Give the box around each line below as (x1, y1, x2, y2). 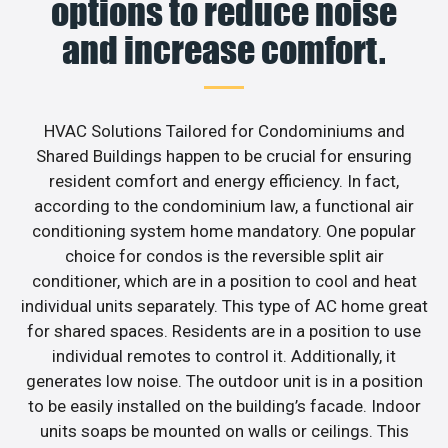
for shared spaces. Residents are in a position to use (27, 321, 421, 342)
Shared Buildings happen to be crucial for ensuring (36, 146, 412, 167)
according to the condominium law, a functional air (34, 196, 414, 217)
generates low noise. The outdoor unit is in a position (25, 371, 423, 392)
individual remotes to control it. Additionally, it (52, 346, 396, 367)
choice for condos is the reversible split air (64, 246, 384, 267)
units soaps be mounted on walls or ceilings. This (39, 421, 409, 442)
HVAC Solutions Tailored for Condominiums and (43, 121, 405, 142)
